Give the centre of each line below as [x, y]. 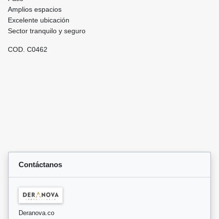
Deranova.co [36, 213]
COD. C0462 [28, 50]
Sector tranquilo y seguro [47, 31]
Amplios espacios [35, 10]
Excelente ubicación [39, 20]
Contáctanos [40, 165]
